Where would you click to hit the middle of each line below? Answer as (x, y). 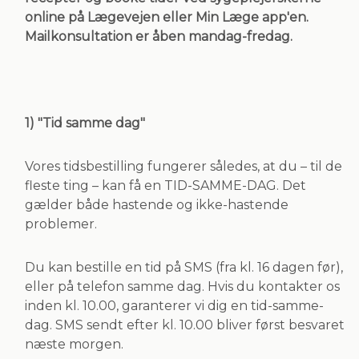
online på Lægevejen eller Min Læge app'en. (167, 17)
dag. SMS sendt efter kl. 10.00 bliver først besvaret (185, 325)
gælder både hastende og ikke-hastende (157, 204)
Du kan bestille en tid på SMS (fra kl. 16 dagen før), (184, 267)
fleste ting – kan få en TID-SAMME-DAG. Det (165, 185)
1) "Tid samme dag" (85, 123)
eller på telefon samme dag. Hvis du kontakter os (182, 286)
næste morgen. (74, 344)
